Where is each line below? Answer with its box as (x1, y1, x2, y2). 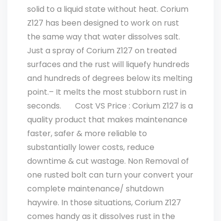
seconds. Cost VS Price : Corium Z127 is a (27, 100, 193, 111)
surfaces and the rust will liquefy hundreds (27, 59, 189, 70)
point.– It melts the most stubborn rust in (27, 86, 186, 98)
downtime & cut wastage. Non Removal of (27, 155, 189, 167)
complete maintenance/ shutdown (27, 183, 164, 194)
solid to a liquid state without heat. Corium (27, 3, 188, 15)
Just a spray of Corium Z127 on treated (27, 45, 177, 56)
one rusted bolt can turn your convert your (27, 169, 193, 181)
